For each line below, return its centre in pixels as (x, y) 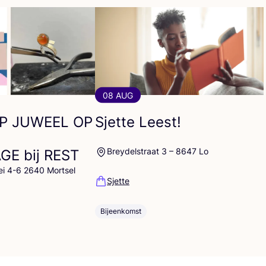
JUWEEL (40, 122)
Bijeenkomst (121, 211)
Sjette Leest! (138, 122)
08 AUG (118, 95)
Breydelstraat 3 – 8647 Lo (158, 151)
